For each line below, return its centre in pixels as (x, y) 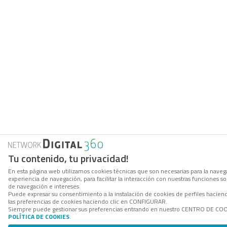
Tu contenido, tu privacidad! (68, 158)
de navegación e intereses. (44, 186)
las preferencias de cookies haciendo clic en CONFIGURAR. (88, 201)
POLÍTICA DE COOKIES (39, 217)
